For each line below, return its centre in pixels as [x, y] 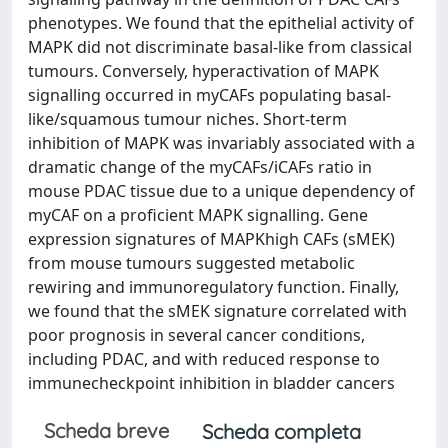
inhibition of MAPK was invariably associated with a [221, 143]
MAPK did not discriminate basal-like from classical [220, 47]
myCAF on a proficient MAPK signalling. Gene [198, 215]
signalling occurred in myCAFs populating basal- [209, 95]
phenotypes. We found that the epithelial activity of [221, 23]
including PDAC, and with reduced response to [204, 359]
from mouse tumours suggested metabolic [191, 263]
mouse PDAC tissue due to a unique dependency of [221, 191]
